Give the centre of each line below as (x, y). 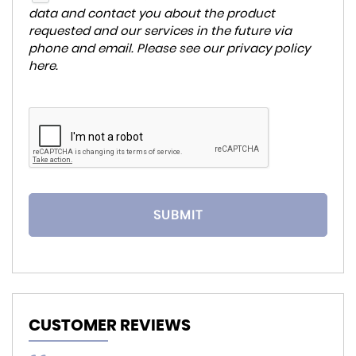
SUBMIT (178, 215)
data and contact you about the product (152, 14)
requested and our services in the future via (160, 31)
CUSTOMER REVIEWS (110, 326)
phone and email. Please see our (128, 48)
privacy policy (268, 48)
